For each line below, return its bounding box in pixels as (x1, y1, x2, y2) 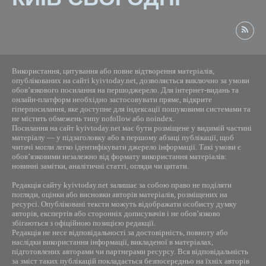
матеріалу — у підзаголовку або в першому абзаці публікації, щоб (12, 132, 234, 142)
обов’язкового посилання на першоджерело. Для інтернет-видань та (12, 85, 239, 94)
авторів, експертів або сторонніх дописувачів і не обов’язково (12, 208, 220, 218)
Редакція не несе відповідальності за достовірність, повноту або (12, 227, 228, 237)
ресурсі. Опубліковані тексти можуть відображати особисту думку (12, 199, 237, 208)
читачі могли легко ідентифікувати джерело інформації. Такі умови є (12, 142, 241, 151)
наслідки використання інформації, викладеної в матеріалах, (12, 237, 213, 246)
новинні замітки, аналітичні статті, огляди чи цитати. (12, 161, 189, 170)
